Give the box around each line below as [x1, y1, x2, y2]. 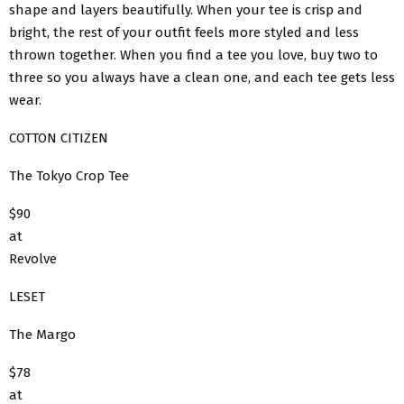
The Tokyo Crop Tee [9, 167, 129, 184]
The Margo [9, 326, 76, 343]
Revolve [9, 250, 57, 267]
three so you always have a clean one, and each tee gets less [9, 69, 395, 86]
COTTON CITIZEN [9, 129, 108, 146]
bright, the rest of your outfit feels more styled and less [9, 23, 359, 41]
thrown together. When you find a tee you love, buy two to [9, 46, 378, 63]
